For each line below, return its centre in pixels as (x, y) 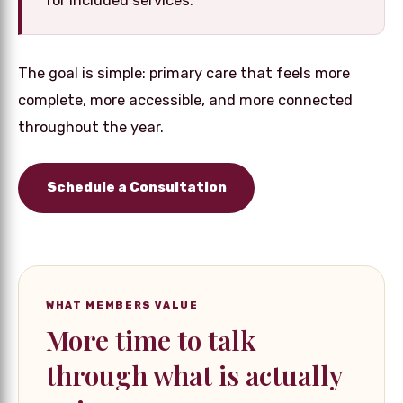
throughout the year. (91, 127)
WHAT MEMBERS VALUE (122, 305)
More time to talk (151, 340)
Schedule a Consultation (136, 188)
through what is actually (194, 375)
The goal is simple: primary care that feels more (184, 73)
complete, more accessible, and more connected (185, 100)
